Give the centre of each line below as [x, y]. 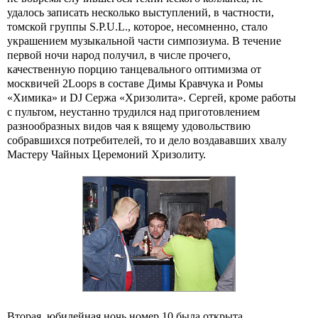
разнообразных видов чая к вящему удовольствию [129, 126]
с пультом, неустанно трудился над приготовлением [133, 112]
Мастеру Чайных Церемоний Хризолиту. [106, 154]
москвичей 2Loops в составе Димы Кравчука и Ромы [135, 83]
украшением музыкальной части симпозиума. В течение [144, 41]
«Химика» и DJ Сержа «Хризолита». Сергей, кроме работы [152, 98]
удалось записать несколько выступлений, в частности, [141, 12]
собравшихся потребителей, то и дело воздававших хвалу [147, 140]
